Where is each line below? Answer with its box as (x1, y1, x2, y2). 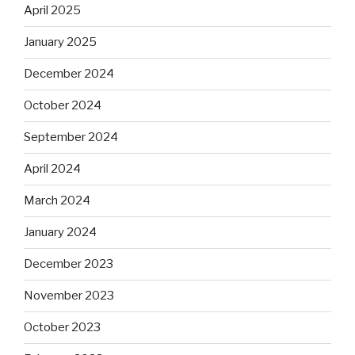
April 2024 (24, 162, 81, 177)
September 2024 (24, 130, 118, 145)
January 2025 (24, 35, 97, 50)
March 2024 (24, 193, 90, 208)
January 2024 (24, 225, 97, 240)
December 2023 (24, 257, 113, 272)
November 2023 (24, 288, 114, 303)
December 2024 (24, 67, 114, 82)
